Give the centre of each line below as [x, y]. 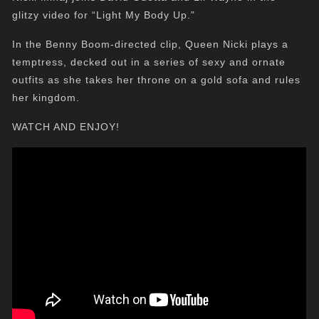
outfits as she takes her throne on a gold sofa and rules [157, 80]
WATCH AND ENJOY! [66, 127]
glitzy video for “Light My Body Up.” [104, 15]
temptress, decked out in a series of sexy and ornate [149, 62]
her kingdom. [46, 98]
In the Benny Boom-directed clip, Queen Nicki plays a [151, 44]
